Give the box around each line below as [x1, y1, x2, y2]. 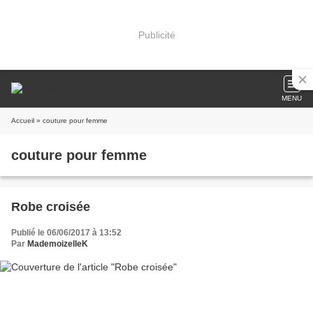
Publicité [138, 29, 175, 41]
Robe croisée [11, 200, 90, 214]
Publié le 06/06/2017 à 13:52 [11, 228, 122, 238]
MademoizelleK [27, 239, 88, 249]
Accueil [11, 117, 34, 124]
